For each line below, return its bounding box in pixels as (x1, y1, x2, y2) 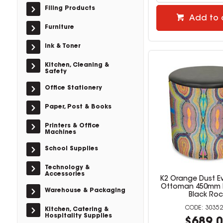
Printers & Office (44, 123, 100, 129)
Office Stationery (44, 85, 102, 91)
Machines (44, 129, 76, 135)
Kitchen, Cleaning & (44, 62, 109, 68)
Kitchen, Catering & (44, 207, 109, 213)
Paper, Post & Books (44, 104, 111, 110)
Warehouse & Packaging (44, 188, 125, 194)
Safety (44, 69, 67, 75)
